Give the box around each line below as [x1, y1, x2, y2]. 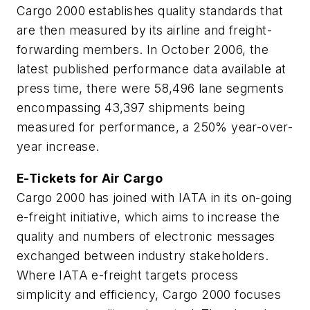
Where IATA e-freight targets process [17, 267, 239, 282]
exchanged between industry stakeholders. [17, 248, 268, 263]
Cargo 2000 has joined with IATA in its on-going [17, 190, 292, 205]
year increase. [17, 139, 100, 154]
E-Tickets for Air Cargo [17, 170, 163, 185]
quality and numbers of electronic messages [17, 228, 275, 244]
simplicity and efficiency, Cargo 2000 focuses [17, 286, 281, 302]
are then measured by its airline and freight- [17, 23, 272, 38]
